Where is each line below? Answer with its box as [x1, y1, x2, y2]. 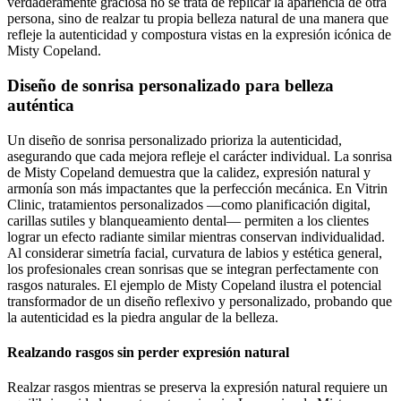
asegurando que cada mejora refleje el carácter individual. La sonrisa [7, 148, 392, 164]
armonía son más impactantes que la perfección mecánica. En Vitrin [7, 180, 388, 196]
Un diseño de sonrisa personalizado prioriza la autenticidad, [7, 132, 342, 148]
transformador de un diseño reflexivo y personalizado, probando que [7, 293, 392, 309]
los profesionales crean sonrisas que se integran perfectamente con [7, 260, 379, 277]
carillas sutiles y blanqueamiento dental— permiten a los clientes [7, 212, 369, 228]
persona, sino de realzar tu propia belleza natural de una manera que [7, 11, 388, 27]
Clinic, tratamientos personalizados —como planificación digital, [7, 196, 371, 212]
